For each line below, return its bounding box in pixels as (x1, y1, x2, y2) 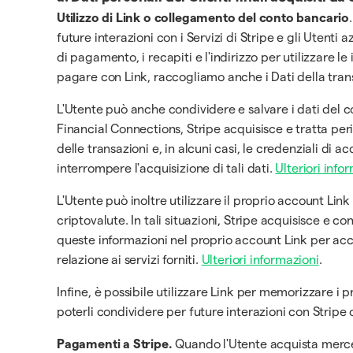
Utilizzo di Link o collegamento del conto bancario (57, 11, 349, 24)
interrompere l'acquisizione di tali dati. (57, 162, 276, 175)
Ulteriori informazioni (201, 253, 319, 266)
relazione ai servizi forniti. (57, 253, 202, 266)
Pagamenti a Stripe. (57, 337, 173, 351)
